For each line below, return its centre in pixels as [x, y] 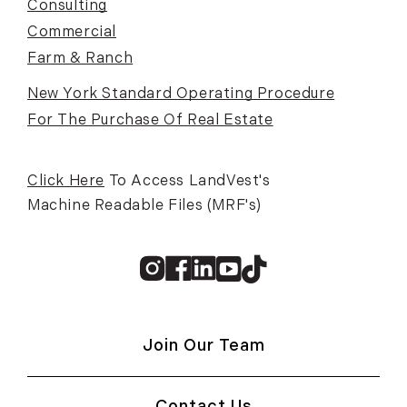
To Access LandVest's [188, 182]
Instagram [211, 268]
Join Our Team [203, 346]
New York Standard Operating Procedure [181, 94]
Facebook [234, 268]
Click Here [66, 182]
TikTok [297, 268]
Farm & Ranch [80, 59]
